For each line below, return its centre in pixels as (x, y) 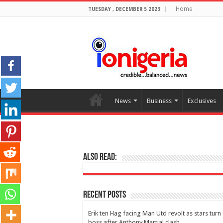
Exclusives (202, 101)
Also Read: (100, 157)
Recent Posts (105, 195)
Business (159, 101)
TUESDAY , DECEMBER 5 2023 (124, 9)
